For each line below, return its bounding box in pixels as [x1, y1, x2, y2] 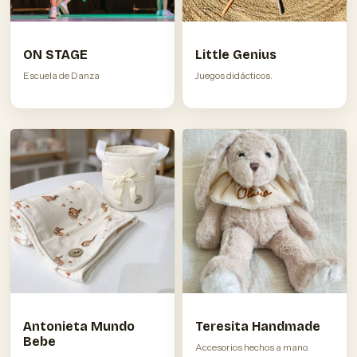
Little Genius [195, 47, 277, 63]
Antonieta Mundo [23, 319, 135, 335]
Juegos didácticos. [195, 69, 273, 82]
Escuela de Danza [23, 69, 100, 82]
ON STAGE [23, 47, 88, 63]
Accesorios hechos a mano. [195, 341, 309, 354]
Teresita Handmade [195, 319, 320, 335]
